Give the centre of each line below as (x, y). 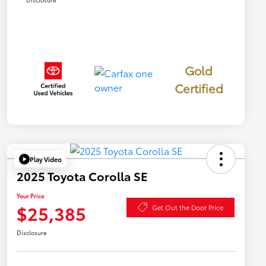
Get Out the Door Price (188, 207)
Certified (199, 88)
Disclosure (32, 233)
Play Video (46, 159)
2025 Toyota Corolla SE (82, 176)
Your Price (31, 196)
